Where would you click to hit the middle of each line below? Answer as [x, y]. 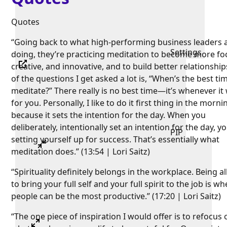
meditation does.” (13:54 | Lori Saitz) [81, 152]
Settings [186, 52]
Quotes [26, 22]
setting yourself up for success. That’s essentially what [116, 140]
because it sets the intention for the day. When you [109, 115]
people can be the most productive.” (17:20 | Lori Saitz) [116, 196]
